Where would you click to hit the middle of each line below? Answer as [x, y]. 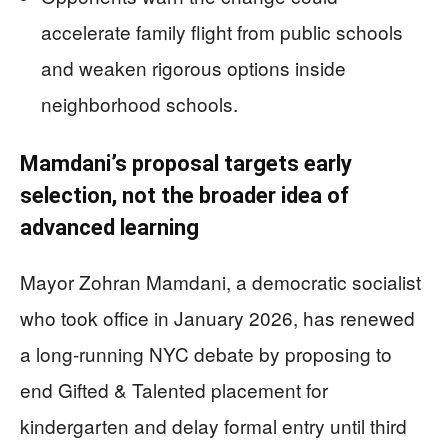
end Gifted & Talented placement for [174, 390]
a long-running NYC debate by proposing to [206, 354]
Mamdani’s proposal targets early [186, 164]
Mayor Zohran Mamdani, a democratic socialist [220, 282]
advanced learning [109, 228]
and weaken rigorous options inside [193, 68]
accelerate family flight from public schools [222, 32]
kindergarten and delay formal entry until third [213, 426]
